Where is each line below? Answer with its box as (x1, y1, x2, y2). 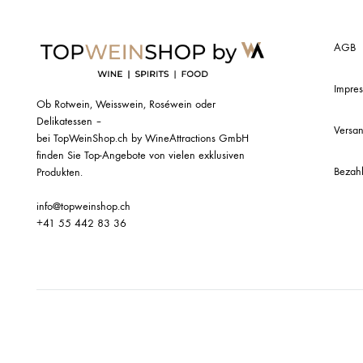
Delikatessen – (36, 113, 102, 128)
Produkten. (36, 164, 83, 179)
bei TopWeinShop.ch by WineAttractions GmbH (36, 130, 249, 145)
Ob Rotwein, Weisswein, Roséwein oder (36, 96, 216, 111)
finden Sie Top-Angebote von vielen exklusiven (36, 147, 245, 162)
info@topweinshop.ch (36, 199, 130, 213)
